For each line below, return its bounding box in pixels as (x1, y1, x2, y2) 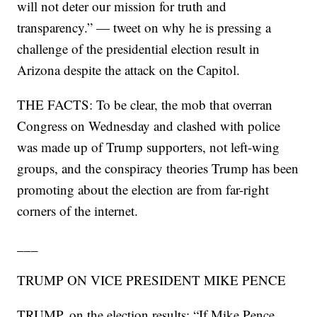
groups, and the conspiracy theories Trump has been (17, 159, 299, 178)
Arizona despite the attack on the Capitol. (17, 61, 241, 79)
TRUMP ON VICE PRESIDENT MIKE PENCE (17, 271, 287, 289)
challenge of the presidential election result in (17, 40, 260, 58)
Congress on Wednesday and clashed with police (17, 117, 281, 135)
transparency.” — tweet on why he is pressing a (17, 18, 272, 37)
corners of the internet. (17, 202, 139, 220)
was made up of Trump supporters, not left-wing (17, 138, 280, 156)
